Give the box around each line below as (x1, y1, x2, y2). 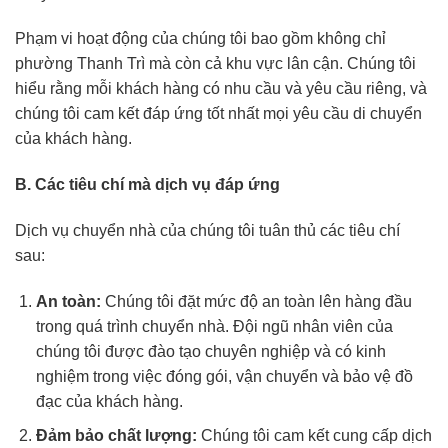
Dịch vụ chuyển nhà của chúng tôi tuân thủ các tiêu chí (15, 222, 400, 239)
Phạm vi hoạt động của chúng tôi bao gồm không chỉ (15, 30, 386, 48)
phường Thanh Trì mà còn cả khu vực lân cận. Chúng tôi (15, 55, 416, 73)
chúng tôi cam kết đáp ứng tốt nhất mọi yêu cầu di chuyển (15, 105, 422, 123)
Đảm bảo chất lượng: (35, 427, 197, 445)
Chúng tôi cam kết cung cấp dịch (196, 427, 432, 445)
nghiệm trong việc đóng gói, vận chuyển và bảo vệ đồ (35, 367, 413, 385)
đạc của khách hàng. (35, 392, 183, 410)
